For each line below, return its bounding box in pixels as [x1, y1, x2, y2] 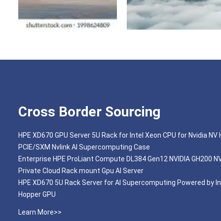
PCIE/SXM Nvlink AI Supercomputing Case [18, 143, 150, 151]
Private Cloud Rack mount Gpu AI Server [18, 167, 144, 175]
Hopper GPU [18, 190, 56, 198]
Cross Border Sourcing [18, 104, 160, 120]
